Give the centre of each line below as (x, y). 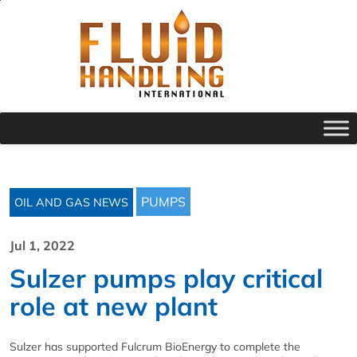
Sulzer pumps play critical (166, 278)
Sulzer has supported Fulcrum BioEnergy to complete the (155, 347)
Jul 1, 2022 (42, 245)
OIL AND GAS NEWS (71, 202)
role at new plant (114, 306)
